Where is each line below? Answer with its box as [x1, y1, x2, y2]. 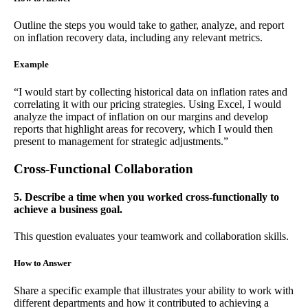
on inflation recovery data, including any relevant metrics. [14, 32, 263, 44]
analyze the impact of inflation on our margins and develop [14, 110, 268, 122]
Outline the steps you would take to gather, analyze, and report [14, 19, 284, 32]
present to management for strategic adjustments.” [14, 135, 228, 147]
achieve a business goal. [14, 203, 122, 215]
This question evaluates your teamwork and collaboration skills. [14, 230, 289, 243]
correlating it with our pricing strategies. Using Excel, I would [14, 98, 281, 110]
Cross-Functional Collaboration [14, 161, 193, 176]
